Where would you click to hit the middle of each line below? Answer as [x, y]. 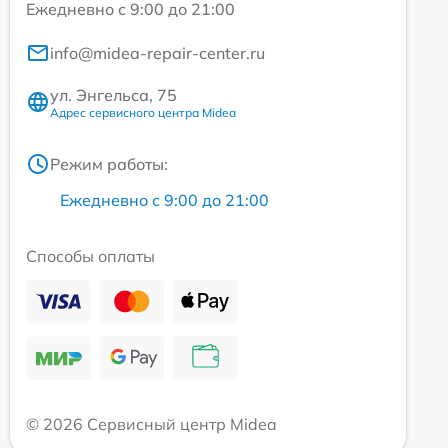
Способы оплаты [90, 255]
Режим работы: [109, 163]
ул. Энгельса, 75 [113, 94]
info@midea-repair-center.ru [157, 52]
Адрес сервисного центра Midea [143, 112]
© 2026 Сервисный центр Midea [151, 423]
